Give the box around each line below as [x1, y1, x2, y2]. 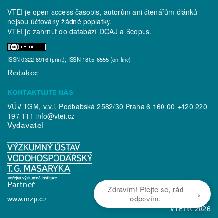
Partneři [7, 180, 37, 190]
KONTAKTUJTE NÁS [7, 88, 73, 97]
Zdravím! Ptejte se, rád [108, 184, 183, 194]
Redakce [7, 68, 38, 78]
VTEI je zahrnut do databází [7, 26, 99, 36]
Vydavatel [7, 120, 44, 130]
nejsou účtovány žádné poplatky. [7, 17, 112, 27]
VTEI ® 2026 [169, 203, 211, 214]
